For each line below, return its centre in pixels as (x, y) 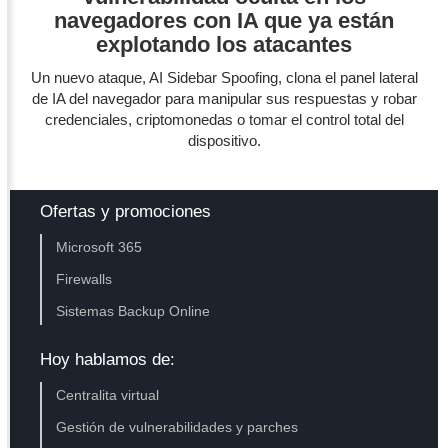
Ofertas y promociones (125, 212)
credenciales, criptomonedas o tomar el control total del (224, 120)
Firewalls (84, 279)
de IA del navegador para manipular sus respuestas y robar (224, 99)
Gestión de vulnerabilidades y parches (177, 427)
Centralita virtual (107, 395)
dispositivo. (224, 141)
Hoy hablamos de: (107, 360)
